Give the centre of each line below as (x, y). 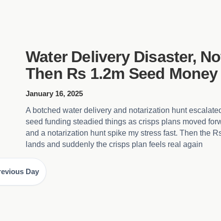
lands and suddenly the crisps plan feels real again (114, 145)
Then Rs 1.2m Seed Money (122, 73)
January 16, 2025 (54, 93)
